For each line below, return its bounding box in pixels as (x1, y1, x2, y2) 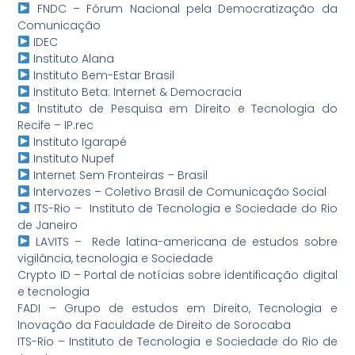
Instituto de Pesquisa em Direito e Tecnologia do (30, 100, 338, 116)
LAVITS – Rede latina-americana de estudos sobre (30, 233, 338, 250)
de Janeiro (17, 216, 78, 233)
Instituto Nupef (30, 150, 115, 166)
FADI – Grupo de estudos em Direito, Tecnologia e (17, 300, 338, 316)
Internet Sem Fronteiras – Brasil (30, 166, 208, 183)
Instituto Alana (30, 50, 115, 67)
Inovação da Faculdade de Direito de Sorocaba (17, 316, 292, 333)
